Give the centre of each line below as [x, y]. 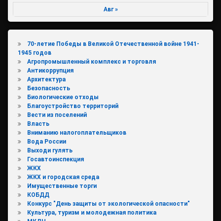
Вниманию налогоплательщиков [76, 132]
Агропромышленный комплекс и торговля [91, 61]
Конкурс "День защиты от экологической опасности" [108, 203]
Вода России [46, 141]
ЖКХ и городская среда [63, 177]
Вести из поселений [57, 115]
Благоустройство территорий [73, 106]
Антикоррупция [50, 70]
